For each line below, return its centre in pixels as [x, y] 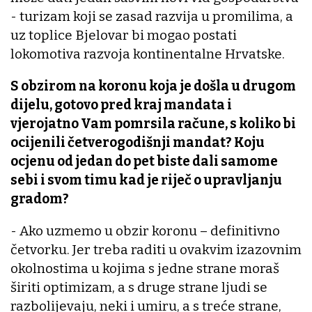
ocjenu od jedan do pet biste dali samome [144, 162]
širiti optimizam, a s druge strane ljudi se [139, 288]
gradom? [40, 199]
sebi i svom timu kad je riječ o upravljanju [146, 180]
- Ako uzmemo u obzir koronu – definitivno [145, 231]
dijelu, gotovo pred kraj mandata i [121, 105]
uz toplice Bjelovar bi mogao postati [124, 36]
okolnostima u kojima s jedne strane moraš [145, 269]
